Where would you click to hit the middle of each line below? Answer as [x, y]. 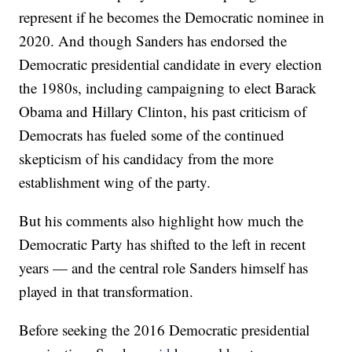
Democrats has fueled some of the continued [152, 135]
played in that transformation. [106, 291]
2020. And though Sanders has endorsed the [153, 40]
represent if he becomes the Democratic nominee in [172, 17]
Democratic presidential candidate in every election [171, 64]
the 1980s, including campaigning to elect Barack [168, 88]
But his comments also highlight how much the [161, 220]
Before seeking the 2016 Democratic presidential [165, 330]
